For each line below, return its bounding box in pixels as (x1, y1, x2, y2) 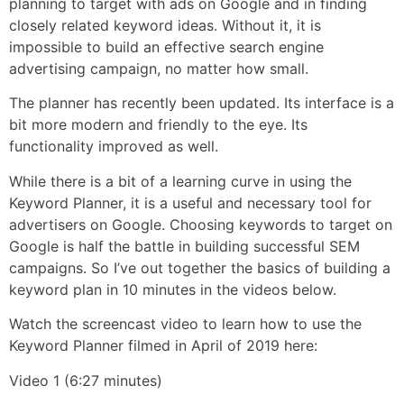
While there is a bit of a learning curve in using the (9, 171, 352, 190)
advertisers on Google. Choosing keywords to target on (9, 215, 392, 234)
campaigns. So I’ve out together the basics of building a (9, 258, 390, 277)
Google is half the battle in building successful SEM (9, 236, 360, 255)
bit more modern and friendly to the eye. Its (9, 115, 308, 134)
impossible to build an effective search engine (9, 38, 324, 56)
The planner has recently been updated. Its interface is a (9, 94, 394, 113)
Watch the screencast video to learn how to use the (9, 315, 362, 334)
